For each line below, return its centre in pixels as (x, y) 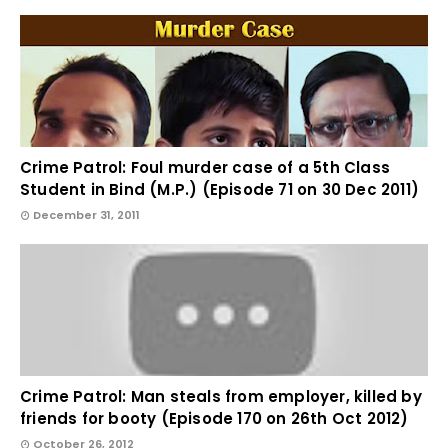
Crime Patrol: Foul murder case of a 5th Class (205, 167)
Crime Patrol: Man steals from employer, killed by (221, 396)
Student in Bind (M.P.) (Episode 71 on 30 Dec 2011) (220, 189)
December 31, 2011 (86, 214)
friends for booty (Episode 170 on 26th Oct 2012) (214, 418)
